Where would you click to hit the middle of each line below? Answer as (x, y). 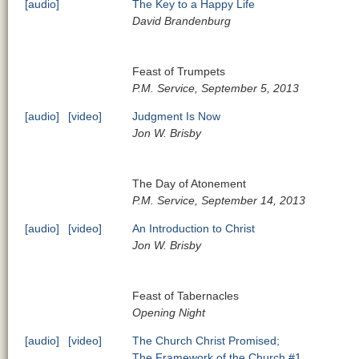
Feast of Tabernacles (186, 295)
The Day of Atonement (190, 183)
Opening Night (169, 312)
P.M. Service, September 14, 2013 (219, 200)
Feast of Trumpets (179, 71)
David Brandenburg (182, 20)
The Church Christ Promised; (206, 340)
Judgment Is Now (177, 116)
